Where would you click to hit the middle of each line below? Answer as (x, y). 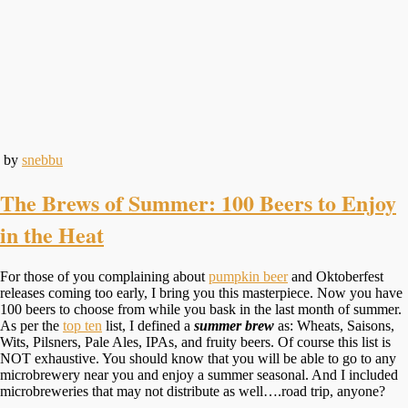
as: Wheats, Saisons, (336, 325)
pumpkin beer (248, 276)
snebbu (42, 159)
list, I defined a (148, 325)
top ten (82, 325)
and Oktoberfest (336, 276)
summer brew (234, 325)
